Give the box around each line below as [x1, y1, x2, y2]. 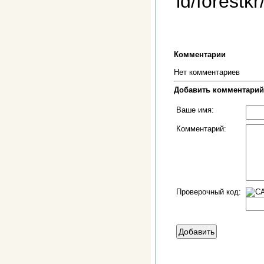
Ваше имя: [176, 105, 214, 114]
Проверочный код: [176, 187, 241, 196]
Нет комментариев [174, 68, 240, 77]
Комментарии [174, 50, 226, 59]
